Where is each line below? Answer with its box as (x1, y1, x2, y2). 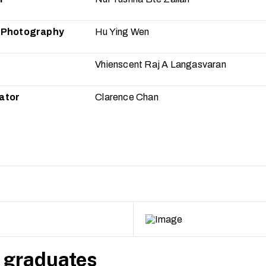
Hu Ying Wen (95, 27, 150, 37)
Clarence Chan (95, 92, 159, 103)
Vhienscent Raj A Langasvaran (95, 59, 226, 70)
